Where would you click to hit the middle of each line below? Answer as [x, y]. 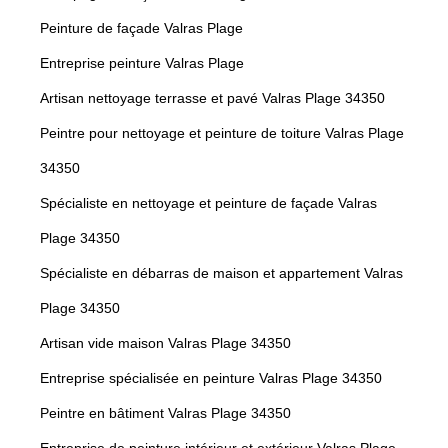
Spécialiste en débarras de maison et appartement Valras [221, 273]
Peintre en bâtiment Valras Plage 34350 [165, 413]
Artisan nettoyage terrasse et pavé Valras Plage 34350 [212, 98]
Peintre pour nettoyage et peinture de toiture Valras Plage [222, 133]
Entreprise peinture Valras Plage [142, 63]
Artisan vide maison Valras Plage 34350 [165, 343]
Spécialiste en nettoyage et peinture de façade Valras [208, 203]
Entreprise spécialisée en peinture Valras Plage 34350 [211, 378]
